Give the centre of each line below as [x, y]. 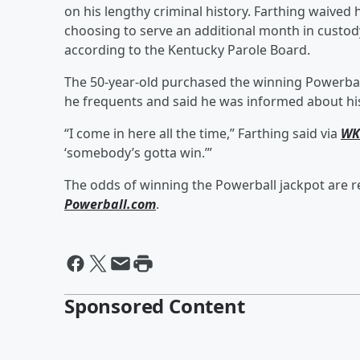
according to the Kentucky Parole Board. [187, 49]
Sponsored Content [155, 305]
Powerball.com [110, 204]
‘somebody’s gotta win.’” [138, 152]
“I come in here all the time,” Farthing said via [202, 133]
